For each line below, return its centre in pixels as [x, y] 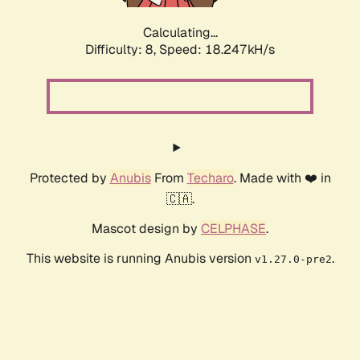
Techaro [210, 178]
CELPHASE [233, 229]
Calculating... [180, 33]
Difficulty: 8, [122, 50]
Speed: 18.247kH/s [217, 50]
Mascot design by [146, 229]
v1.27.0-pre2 [293, 260]
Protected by [70, 178]
